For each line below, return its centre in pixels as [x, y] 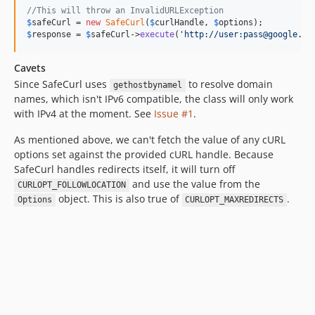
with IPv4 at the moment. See [84, 114]
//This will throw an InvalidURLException [125, 11]
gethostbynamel [147, 85]
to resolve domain [229, 84]
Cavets [30, 68]
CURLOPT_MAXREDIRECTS [234, 200]
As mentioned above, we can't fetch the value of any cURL [150, 140]
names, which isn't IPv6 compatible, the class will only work [154, 99]
